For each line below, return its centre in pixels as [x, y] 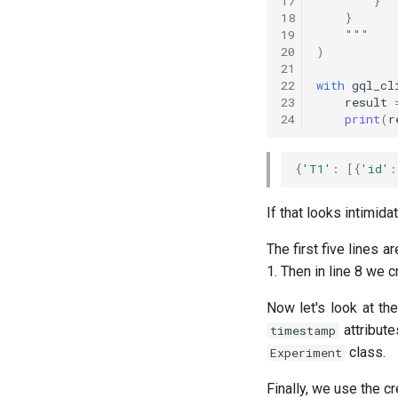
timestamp [302, 330]
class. [365, 352]
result [366, 103]
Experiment [306, 352]
